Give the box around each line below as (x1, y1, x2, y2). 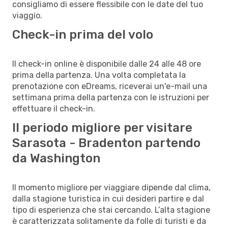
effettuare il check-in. (12, 103, 95, 113)
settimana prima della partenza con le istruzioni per (12, 92, 209, 102)
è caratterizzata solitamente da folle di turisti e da (12, 216, 206, 226)
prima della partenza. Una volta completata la (12, 70, 186, 80)
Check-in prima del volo (12, 27, 153, 42)
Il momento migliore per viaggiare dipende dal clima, (12, 182, 211, 192)
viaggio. (12, 10, 42, 20)
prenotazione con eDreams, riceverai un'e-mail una (12, 81, 207, 91)
